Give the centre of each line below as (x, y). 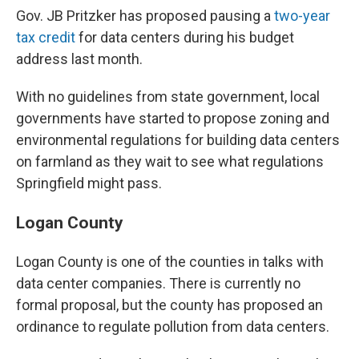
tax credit (46, 37)
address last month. (79, 58)
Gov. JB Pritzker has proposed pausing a (145, 15)
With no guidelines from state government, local (168, 96)
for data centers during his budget (185, 37)
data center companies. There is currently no (158, 283)
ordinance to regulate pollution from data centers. (173, 326)
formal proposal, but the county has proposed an (169, 305)
